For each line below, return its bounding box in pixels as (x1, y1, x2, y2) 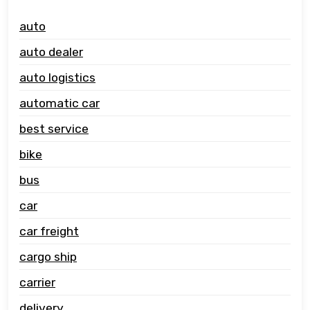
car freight (19, 224, 79, 238)
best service (19, 121, 89, 136)
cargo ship (19, 249, 77, 264)
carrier (19, 275, 55, 289)
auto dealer (19, 44, 83, 59)
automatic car (19, 95, 100, 110)
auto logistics (19, 70, 95, 84)
